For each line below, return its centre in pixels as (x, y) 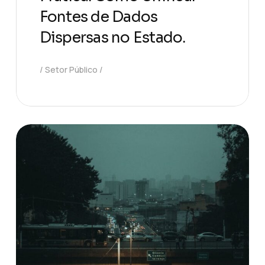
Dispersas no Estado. (112, 37)
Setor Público (71, 69)
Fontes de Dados (98, 17)
